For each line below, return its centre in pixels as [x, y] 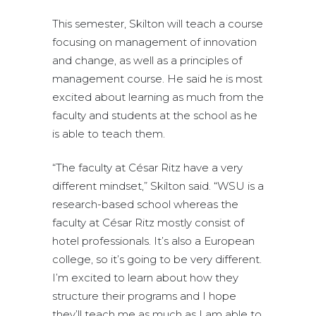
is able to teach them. [109, 133]
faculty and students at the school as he [155, 115]
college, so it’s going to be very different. [157, 259]
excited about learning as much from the [158, 97]
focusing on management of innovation [154, 42]
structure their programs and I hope [144, 296]
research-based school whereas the [145, 204]
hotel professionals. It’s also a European [153, 241]
